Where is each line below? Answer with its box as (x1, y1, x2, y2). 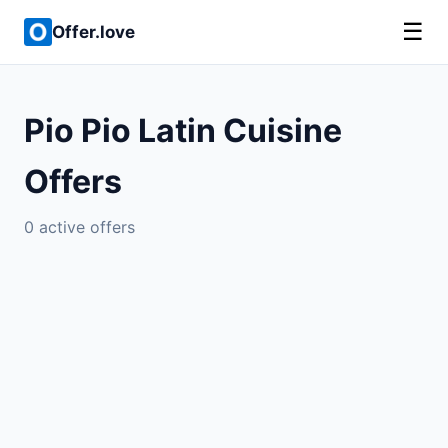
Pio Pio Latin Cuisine (24, 111, 342, 150)
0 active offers (24, 217, 135, 237)
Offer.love (52, 21, 135, 42)
